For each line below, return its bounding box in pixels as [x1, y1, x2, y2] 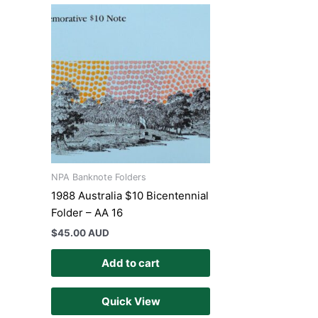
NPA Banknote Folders [51, 172, 146, 183]
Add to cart [102, 256, 160, 270]
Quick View [101, 295, 160, 309]
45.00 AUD [57, 226, 109, 238]
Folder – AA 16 [51, 206, 123, 220]
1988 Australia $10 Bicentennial [51, 189, 209, 203]
